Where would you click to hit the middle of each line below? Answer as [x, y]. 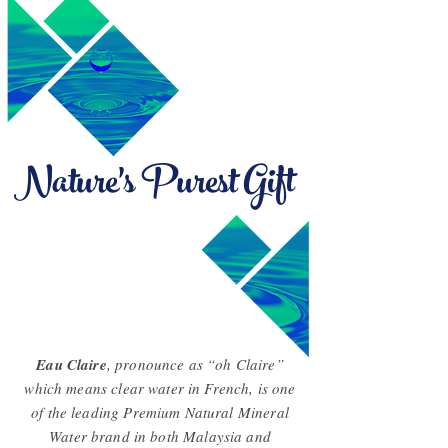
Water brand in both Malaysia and [160, 436]
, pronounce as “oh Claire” [195, 364]
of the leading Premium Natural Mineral [160, 412]
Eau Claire [71, 364]
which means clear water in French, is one [160, 388]
